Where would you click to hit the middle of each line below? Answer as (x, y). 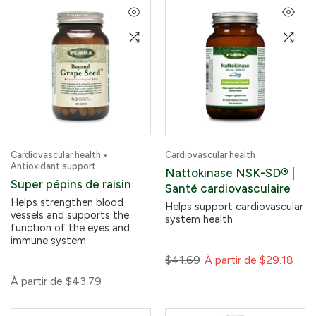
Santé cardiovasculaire (228, 188)
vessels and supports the (70, 215)
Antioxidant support (53, 166)
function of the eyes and (70, 228)
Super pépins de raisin (71, 184)
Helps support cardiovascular (234, 207)
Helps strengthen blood (67, 202)
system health (199, 219)
